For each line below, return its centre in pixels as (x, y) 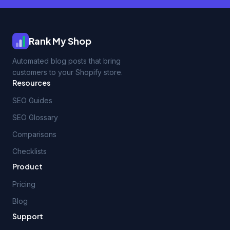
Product (27, 166)
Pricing (24, 184)
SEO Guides (32, 100)
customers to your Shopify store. (68, 72)
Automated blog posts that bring (66, 61)
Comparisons (34, 134)
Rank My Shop (60, 41)
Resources (31, 83)
